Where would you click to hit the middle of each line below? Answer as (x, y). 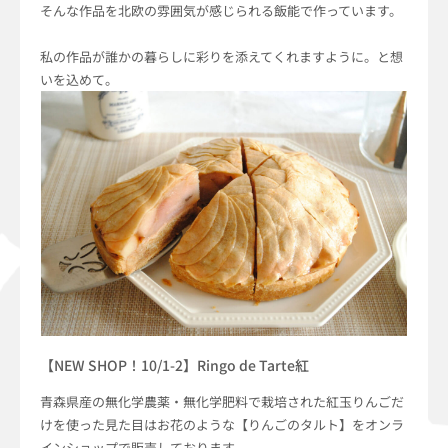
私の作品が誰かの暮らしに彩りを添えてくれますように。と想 (221, 57)
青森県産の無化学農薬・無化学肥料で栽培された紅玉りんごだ (222, 402)
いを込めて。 (79, 80)
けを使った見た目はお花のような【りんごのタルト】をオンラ (222, 425)
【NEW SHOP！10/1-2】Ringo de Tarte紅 (174, 365)
